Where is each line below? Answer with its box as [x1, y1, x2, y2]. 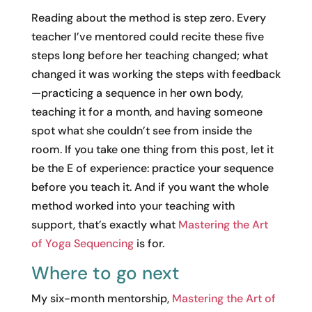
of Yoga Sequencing [31, 235, 134, 251]
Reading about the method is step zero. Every [31, 10, 266, 25]
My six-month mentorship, [31, 290, 172, 306]
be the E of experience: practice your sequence [31, 160, 274, 175]
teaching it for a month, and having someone [31, 104, 263, 119]
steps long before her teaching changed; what [31, 47, 268, 63]
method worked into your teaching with [31, 198, 235, 213]
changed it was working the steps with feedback [31, 66, 281, 81]
